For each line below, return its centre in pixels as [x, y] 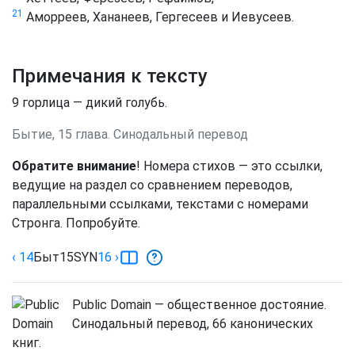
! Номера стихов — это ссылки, [229, 166]
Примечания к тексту [110, 76]
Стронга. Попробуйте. [76, 223]
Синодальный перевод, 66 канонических [193, 324]
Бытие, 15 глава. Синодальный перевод [130, 134]
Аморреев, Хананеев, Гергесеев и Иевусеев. [158, 17]
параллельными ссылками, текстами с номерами [160, 204]
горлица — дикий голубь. [93, 103]
